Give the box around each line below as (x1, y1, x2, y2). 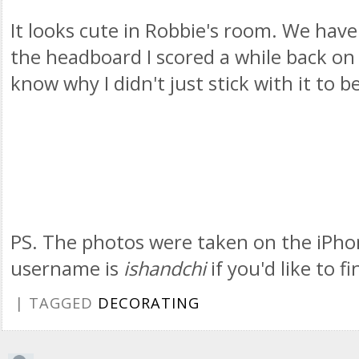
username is (10, 256, 123, 281)
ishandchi (123, 256, 206, 281)
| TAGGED (10, 292, 98, 313)
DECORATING (98, 292, 200, 313)
